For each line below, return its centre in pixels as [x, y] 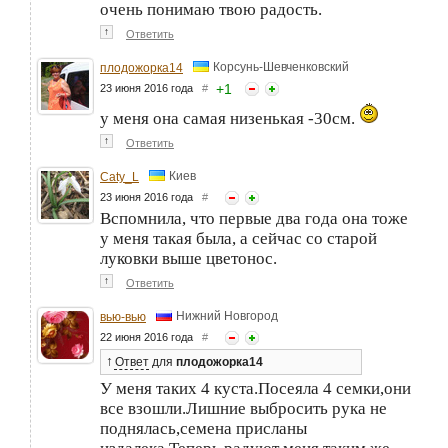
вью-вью [123, 317]
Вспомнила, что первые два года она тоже [254, 219]
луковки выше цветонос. [188, 259]
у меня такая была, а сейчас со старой [238, 239]
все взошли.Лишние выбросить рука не [243, 409]
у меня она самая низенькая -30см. [229, 119]
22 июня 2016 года [151, 337]
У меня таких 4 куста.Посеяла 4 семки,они [255, 389]
